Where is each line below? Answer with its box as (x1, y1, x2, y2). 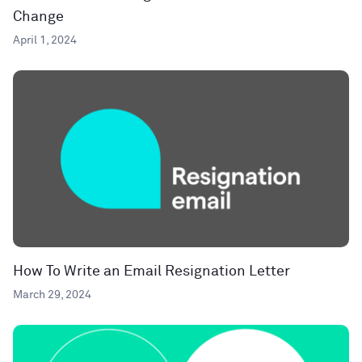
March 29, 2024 (13, 288, 91, 301)
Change (13, 9, 64, 24)
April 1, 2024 (13, 34, 77, 46)
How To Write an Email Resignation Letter (13, 263, 290, 279)
